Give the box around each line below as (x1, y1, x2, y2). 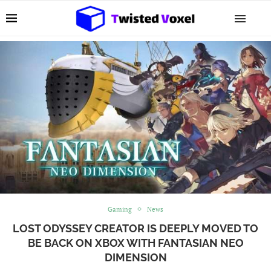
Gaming (108, 204, 132, 214)
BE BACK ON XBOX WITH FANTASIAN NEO (27, 236, 244, 249)
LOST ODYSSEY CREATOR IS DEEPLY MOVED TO (13, 221, 258, 235)
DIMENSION (104, 250, 167, 264)
